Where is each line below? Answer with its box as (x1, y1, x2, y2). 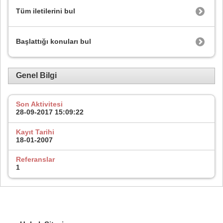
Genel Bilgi (16, 71, 57, 80)
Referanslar (16, 155, 55, 164)
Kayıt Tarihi (16, 127, 54, 136)
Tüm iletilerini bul (16, 6, 75, 15)
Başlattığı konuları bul (16, 37, 91, 45)
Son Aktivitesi (16, 100, 63, 108)
